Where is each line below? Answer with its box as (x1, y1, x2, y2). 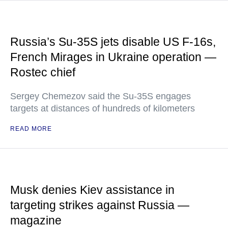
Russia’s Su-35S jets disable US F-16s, (10, 35, 216, 48)
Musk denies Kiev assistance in (10, 183, 175, 196)
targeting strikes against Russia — (10, 198, 189, 212)
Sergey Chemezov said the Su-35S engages (10, 91, 191, 101)
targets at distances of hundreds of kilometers (10, 103, 195, 113)
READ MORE (10, 125, 52, 132)
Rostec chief (10, 66, 75, 79)
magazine (10, 214, 62, 227)
